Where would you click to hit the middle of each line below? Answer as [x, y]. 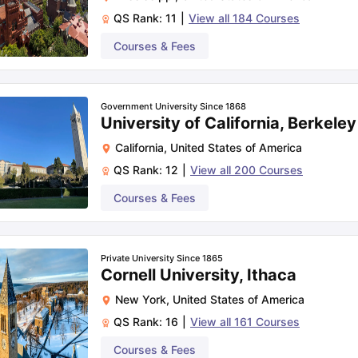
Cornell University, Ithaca [199, 275]
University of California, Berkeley [229, 123]
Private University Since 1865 [162, 258]
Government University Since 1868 [173, 106]
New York [141, 299]
